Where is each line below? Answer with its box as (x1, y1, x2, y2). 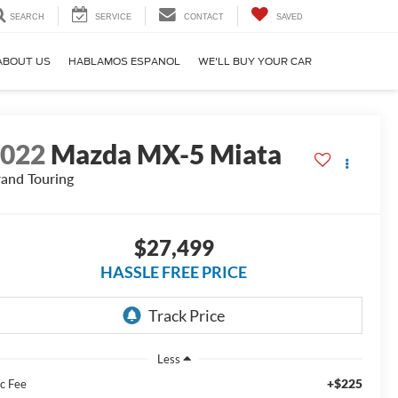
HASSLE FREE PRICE (100, 262, 247, 283)
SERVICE (95, 12, 131, 22)
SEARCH (10, 12, 44, 22)
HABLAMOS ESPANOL (68, 55, 180, 68)
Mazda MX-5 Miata (51, 138, 283, 171)
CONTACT (184, 12, 224, 22)
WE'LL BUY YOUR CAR (198, 55, 312, 68)
